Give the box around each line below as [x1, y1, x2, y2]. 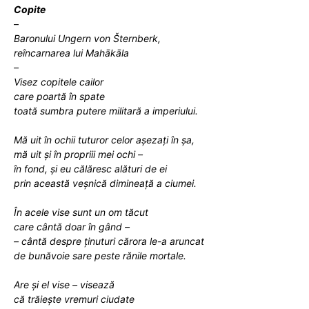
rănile [120, 249, 150, 261]
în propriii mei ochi [51, 148, 138, 160]
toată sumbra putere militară [14, 104, 141, 117]
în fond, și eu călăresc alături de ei [14, 162, 167, 175]
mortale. [150, 249, 186, 261]
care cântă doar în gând [14, 220, 122, 232]
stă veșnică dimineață [56, 177, 157, 189]
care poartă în [14, 90, 77, 102]
